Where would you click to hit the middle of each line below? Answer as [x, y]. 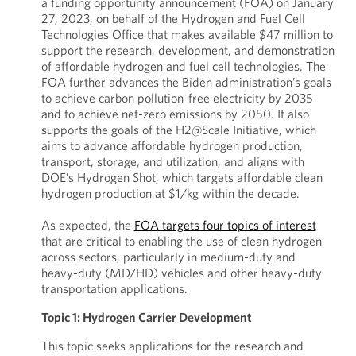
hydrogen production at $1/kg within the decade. [170, 193]
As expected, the [87, 225]
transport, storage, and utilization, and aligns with [172, 161]
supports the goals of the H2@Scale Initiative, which [178, 130]
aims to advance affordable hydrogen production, [172, 145]
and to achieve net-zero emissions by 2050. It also [175, 114]
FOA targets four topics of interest [225, 225]
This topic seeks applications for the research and [172, 346]
